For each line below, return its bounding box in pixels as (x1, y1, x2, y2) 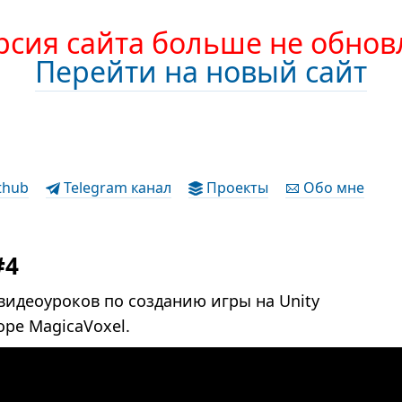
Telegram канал (60, 178, 172, 197)
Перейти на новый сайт (35, 52, 367, 91)
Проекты (203, 178, 269, 197)
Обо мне (300, 178, 365, 197)
